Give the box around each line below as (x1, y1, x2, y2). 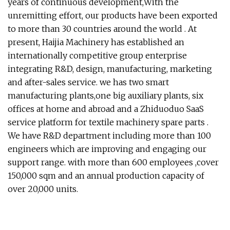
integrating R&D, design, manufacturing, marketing (8, 64, 212, 74)
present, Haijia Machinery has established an (8, 37, 184, 47)
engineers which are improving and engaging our (8, 144, 206, 154)
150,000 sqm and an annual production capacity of (8, 170, 204, 181)
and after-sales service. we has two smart (8, 77, 169, 87)
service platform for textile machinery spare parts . (8, 117, 208, 127)
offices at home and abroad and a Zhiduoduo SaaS (8, 104, 204, 114)
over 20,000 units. (8, 184, 78, 194)
